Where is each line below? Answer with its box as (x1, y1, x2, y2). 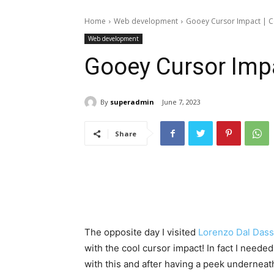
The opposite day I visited (84, 226, 198, 239)
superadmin (110, 97, 154, 106)
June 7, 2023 (162, 97, 201, 107)
